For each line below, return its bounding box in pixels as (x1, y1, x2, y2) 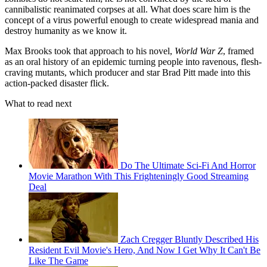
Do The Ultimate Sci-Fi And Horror (120, 160, 256, 171)
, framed (223, 46, 254, 57)
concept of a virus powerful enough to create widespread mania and (5, 15, 259, 26)
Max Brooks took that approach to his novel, (5, 46, 175, 57)
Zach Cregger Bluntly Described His (120, 234, 259, 245)
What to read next (5, 98, 72, 109)
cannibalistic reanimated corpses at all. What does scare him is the (5, 4, 250, 15)
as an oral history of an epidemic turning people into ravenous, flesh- (5, 57, 262, 67)
